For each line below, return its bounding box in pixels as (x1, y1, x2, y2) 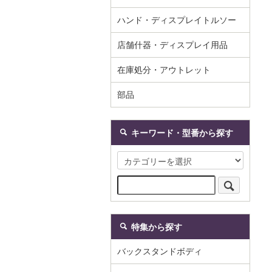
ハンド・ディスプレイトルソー (117, 15, 236, 25)
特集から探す (131, 222, 182, 232)
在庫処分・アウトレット (117, 65, 211, 75)
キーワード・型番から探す (131, 128, 233, 138)
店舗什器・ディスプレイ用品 (117, 40, 228, 50)
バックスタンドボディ (117, 246, 202, 256)
